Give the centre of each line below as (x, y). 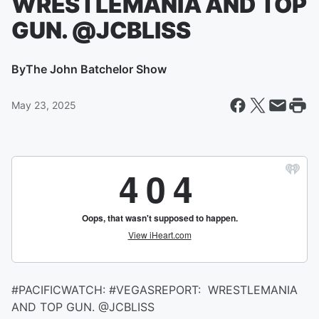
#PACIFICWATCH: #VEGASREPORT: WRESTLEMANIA (155, 290)
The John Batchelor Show (96, 69)
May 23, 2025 (44, 105)
